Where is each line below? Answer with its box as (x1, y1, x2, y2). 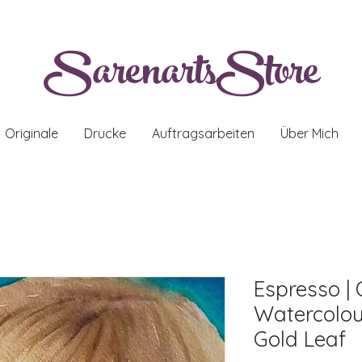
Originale (5, 125, 58, 141)
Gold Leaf (254, 326, 346, 352)
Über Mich (280, 125, 339, 141)
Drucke (84, 125, 126, 141)
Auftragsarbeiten (152, 125, 255, 141)
